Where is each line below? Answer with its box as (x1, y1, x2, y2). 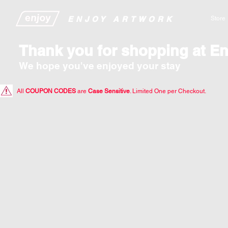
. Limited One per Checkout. (130, 88, 206, 95)
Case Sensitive (88, 88, 130, 95)
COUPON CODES (25, 88, 76, 95)
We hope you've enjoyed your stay (19, 60, 181, 71)
